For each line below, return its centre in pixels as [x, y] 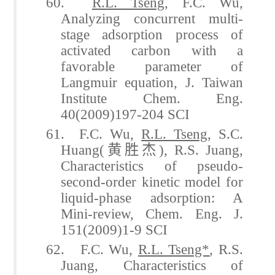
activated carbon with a [152, 50]
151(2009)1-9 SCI [114, 229]
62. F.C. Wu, [92, 249]
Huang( [83, 149]
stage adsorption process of [152, 34]
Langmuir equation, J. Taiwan [152, 82]
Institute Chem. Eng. [152, 98]
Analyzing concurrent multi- [152, 18]
